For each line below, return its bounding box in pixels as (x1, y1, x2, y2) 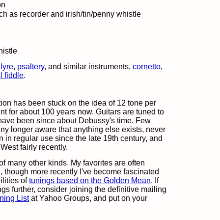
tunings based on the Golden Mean (29, 176, 151, 185)
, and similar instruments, (44, 62, 133, 71)
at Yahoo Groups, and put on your (29, 194, 147, 202)
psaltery (17, 62, 44, 71)
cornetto (133, 62, 161, 71)
